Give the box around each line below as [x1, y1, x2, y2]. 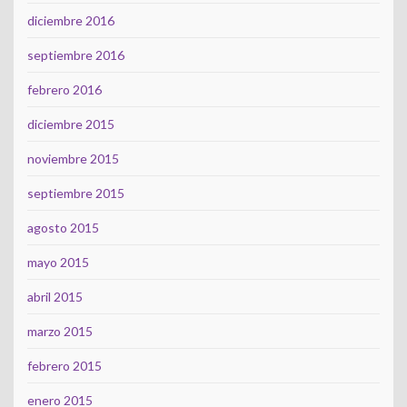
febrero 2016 [27, 82, 102, 98]
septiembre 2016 [27, 47, 124, 64]
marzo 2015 [27, 323, 93, 340]
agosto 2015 [27, 220, 99, 236]
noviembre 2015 [27, 151, 119, 167]
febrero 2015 [27, 358, 102, 374]
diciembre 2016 [27, 13, 114, 29]
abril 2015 [27, 289, 83, 305]
